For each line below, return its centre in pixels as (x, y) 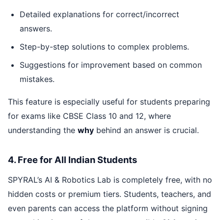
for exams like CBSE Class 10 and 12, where (89, 116)
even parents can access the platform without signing (108, 208)
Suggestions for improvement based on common (111, 65)
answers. (36, 28)
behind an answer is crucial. (146, 130)
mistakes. (37, 79)
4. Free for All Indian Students (72, 160)
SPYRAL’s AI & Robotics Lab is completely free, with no (110, 179)
